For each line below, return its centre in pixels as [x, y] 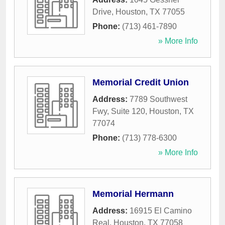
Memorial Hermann [133, 194]
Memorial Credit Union [141, 83]
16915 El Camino [161, 211]
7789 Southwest [158, 99]
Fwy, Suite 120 [119, 111]
